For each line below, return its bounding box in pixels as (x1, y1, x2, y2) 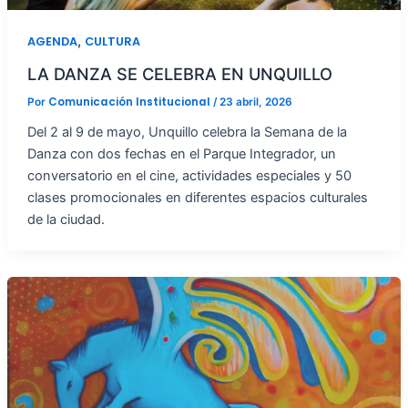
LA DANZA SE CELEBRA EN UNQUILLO (26, 63, 332, 84)
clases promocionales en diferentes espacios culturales (26, 189, 368, 207)
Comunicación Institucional (47, 95, 213, 110)
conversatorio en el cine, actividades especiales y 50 (26, 168, 352, 185)
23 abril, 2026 (219, 96, 292, 109)
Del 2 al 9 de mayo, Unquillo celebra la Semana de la (26, 124, 347, 141)
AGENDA (26, 34, 77, 49)
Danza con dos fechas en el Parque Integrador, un (26, 146, 336, 163)
